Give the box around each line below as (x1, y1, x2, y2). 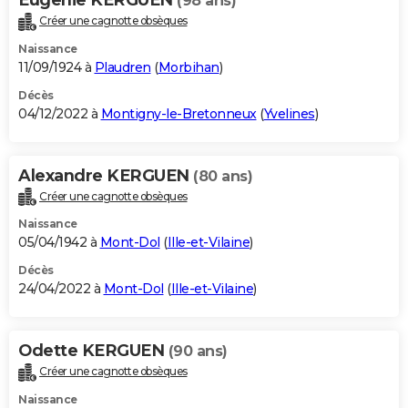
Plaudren (94, 58, 151, 76)
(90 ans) (168, 342, 228, 361)
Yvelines (263, 105, 315, 122)
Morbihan (158, 58, 219, 76)
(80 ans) (193, 167, 252, 185)
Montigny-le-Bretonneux (100, 105, 257, 122)
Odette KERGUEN (18, 341, 168, 362)
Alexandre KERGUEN (18, 165, 193, 186)
